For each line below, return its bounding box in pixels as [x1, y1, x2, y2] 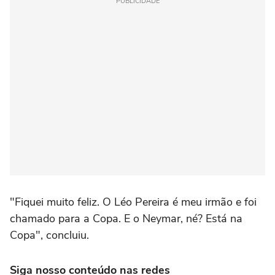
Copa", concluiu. [10, 227, 89, 242]
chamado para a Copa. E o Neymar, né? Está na [10, 211, 242, 226]
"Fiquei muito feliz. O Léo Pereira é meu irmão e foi [10, 194, 257, 209]
